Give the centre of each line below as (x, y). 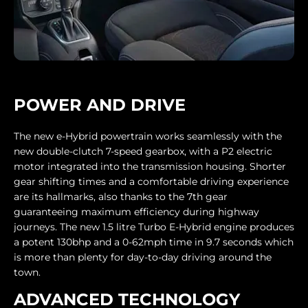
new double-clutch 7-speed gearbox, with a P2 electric (143, 152)
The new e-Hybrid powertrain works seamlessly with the (148, 136)
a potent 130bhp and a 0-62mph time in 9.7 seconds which (154, 242)
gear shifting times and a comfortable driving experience (151, 182)
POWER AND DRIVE (100, 105)
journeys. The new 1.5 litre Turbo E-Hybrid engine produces (154, 227)
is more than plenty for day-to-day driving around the (143, 257)
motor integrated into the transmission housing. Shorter (150, 167)
